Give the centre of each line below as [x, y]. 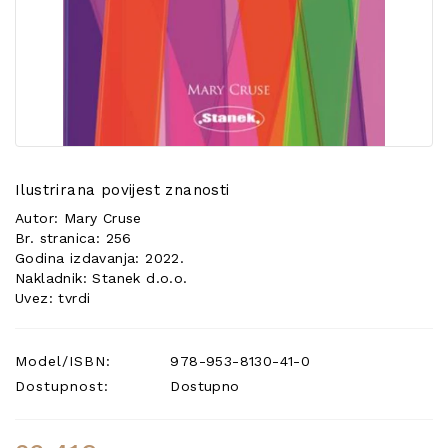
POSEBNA [59, 14]
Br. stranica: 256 [73, 238]
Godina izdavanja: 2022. [100, 258]
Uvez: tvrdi [53, 298]
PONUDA [55, 34]
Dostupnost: [62, 386]
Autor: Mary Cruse [78, 218]
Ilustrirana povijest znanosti [122, 190]
